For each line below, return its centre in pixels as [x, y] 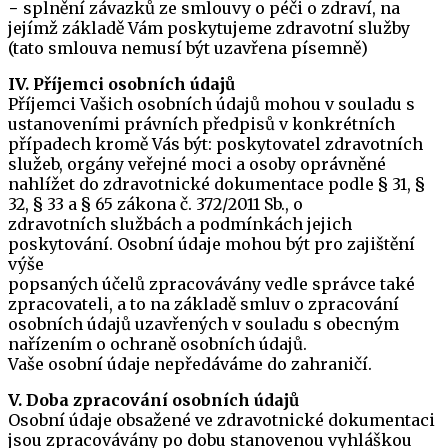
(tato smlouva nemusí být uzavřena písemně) [188, 48]
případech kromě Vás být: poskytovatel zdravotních [215, 144]
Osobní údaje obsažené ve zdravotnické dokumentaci [221, 420]
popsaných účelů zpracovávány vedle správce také [211, 284]
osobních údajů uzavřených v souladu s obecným [203, 324]
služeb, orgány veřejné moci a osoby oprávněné [197, 164]
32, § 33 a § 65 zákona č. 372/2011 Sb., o [155, 204]
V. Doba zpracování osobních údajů [153, 400]
